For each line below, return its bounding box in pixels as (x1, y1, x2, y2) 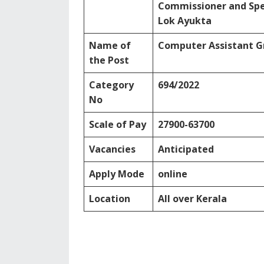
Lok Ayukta (158, 14, 212, 27)
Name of (89, 39, 131, 52)
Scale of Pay (89, 118, 146, 131)
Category (89, 78, 134, 91)
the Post (89, 54, 129, 67)
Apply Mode (89, 167, 144, 180)
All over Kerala (158, 192, 227, 205)
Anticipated (158, 143, 214, 156)
